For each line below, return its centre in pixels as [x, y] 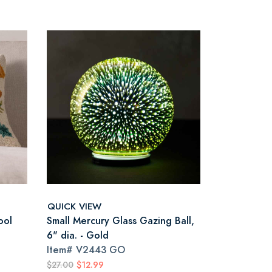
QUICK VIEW [74, 206]
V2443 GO [100, 250]
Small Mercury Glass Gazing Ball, [121, 221]
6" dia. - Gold [78, 235]
